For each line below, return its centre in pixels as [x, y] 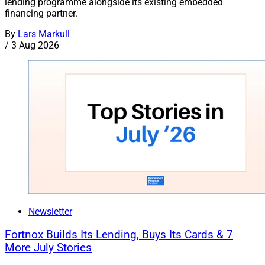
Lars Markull [44, 34]
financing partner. [41, 14]
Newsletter [50, 211]
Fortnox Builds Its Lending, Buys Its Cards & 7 [119, 235]
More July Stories [48, 248]
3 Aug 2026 [35, 46]
